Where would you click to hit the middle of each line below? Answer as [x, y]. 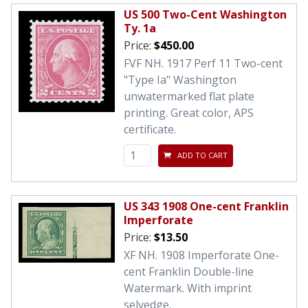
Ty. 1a [140, 28]
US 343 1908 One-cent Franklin [206, 206]
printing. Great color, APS [189, 112]
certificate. [150, 129]
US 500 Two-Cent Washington [205, 14]
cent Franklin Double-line [189, 271]
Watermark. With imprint [188, 288]
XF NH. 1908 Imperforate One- [201, 255]
